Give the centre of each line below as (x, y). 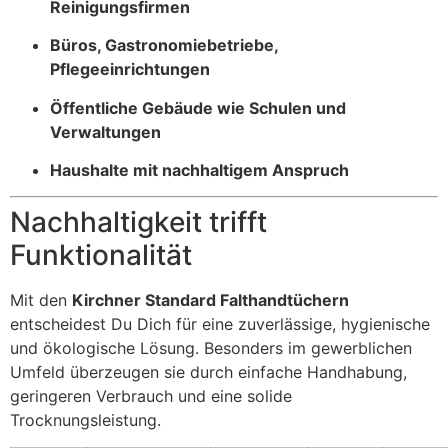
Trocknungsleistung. (85, 420)
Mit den (41, 300)
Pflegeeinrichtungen (130, 69)
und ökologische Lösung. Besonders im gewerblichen (211, 348)
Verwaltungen (105, 131)
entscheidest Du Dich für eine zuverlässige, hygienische (220, 324)
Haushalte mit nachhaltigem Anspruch (199, 170)
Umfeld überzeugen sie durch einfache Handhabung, (208, 372)
